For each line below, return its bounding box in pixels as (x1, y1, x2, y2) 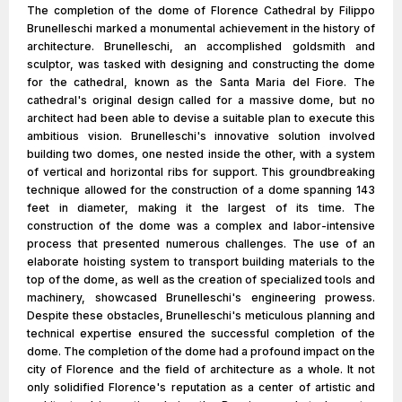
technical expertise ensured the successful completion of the (27, 327, 375, 340)
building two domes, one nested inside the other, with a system (27, 147, 375, 161)
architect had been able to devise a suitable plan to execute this (27, 111, 375, 125)
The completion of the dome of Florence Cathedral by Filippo (27, 4, 375, 17)
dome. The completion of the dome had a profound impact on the (27, 345, 375, 358)
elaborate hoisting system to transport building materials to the (27, 255, 375, 268)
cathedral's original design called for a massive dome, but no (27, 93, 375, 107)
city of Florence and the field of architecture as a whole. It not (27, 363, 375, 376)
